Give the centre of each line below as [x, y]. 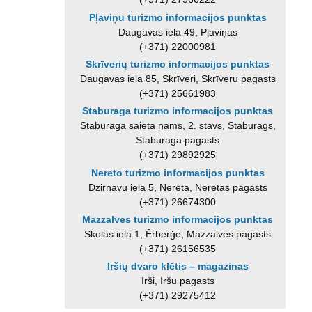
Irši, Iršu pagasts [178, 281]
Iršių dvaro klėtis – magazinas [178, 266]
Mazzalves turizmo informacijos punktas [178, 219]
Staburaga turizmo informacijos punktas [178, 111]
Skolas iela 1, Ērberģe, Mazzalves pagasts [178, 234]
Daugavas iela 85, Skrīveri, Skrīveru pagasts [178, 78]
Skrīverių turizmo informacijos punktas [178, 64]
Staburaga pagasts [178, 140]
